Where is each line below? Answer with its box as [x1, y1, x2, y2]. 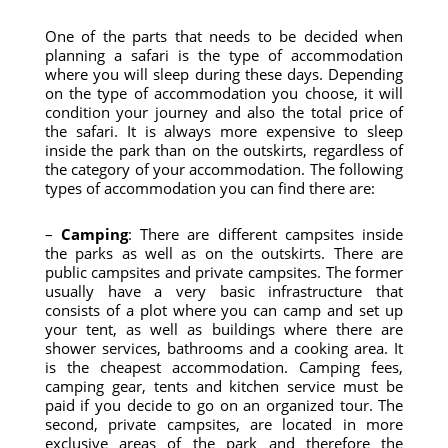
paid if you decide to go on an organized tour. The [44, 395, 404, 415]
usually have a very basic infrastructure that [44, 281, 404, 301]
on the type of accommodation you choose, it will [44, 83, 404, 103]
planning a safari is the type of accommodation [44, 45, 404, 65]
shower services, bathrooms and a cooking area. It [44, 338, 404, 358]
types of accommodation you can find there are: [44, 178, 375, 198]
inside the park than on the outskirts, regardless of [44, 140, 404, 160]
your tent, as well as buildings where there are [44, 319, 404, 339]
